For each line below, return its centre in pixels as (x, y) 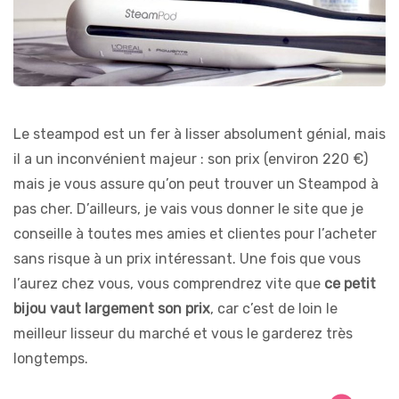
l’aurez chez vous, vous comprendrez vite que (169, 284)
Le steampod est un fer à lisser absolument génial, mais (199, 134)
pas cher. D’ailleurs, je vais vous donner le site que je (188, 209)
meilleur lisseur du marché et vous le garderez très (183, 334)
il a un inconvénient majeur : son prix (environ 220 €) (191, 159)
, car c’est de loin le (274, 309)
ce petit (350, 284)
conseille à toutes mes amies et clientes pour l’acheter (195, 234)
